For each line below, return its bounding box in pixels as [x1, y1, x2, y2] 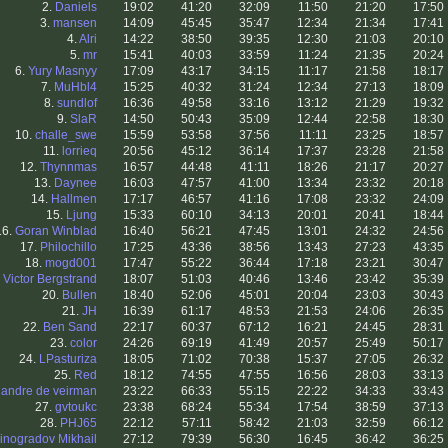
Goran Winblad [15, 224, 97, 239]
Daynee [54, 176, 97, 191]
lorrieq [62, 144, 97, 159]
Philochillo [40, 240, 97, 255]
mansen [53, 16, 97, 31]
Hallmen [51, 192, 97, 207]
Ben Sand [43, 320, 97, 335]
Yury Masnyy [28, 64, 97, 79]
